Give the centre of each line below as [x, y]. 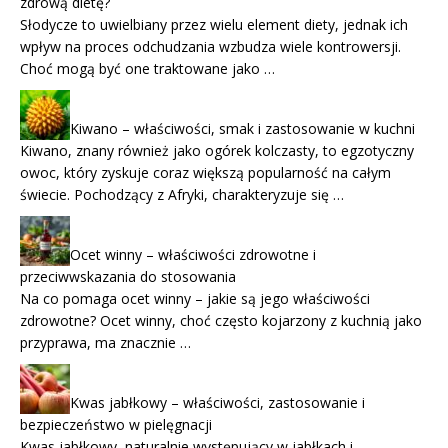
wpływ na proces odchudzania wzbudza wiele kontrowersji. [210, 46]
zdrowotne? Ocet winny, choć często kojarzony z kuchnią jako [221, 320]
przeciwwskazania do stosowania [128, 276]
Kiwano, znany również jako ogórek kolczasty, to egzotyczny [217, 150]
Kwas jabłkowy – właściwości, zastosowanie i [217, 402]
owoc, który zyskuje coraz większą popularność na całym [205, 172]
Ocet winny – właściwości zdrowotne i [193, 254]
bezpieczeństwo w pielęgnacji [116, 424]
